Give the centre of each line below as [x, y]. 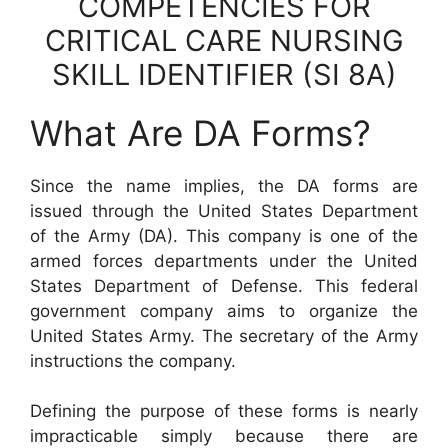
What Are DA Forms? [200, 132]
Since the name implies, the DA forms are [224, 185]
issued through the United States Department [224, 210]
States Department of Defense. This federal [224, 285]
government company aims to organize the [224, 310]
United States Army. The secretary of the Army [224, 335]
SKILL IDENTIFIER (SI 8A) [224, 74]
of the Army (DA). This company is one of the [224, 235]
